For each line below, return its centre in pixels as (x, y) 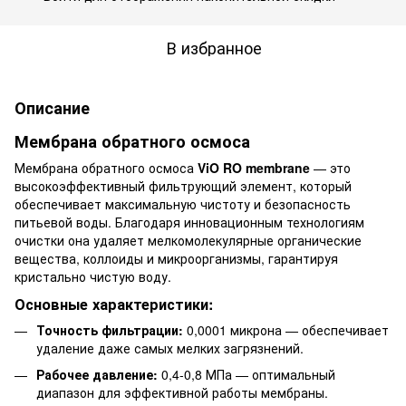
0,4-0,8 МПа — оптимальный (246, 374)
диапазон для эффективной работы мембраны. (182, 392)
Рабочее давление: (97, 374)
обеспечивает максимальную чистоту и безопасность (183, 204)
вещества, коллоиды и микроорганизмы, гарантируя (176, 259)
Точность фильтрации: (110, 330)
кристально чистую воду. (93, 277)
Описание (52, 108)
